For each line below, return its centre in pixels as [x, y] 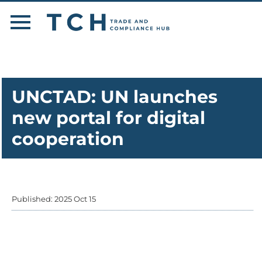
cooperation [68, 139]
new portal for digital [108, 118]
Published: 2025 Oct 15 [54, 199]
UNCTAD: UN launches [115, 97]
